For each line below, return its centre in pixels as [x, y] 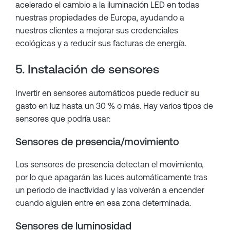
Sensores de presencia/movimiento [97, 141]
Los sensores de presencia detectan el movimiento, [109, 164]
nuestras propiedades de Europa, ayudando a [100, 17]
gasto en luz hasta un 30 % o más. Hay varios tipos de [114, 106]
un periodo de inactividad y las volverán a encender [110, 190]
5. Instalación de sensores [87, 69]
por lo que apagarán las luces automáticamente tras [111, 177]
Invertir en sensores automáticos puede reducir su [107, 93]
